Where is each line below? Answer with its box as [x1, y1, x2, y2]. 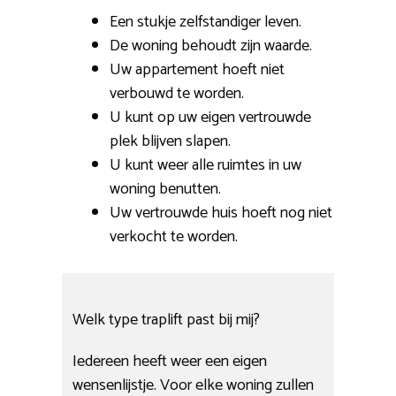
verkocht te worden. [110, 224, 238, 251]
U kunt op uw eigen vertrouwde [110, 104, 311, 132]
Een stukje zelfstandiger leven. [110, 9, 301, 36]
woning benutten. [110, 176, 221, 203]
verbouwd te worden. [110, 80, 244, 108]
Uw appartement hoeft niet [110, 57, 285, 84]
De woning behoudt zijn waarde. [110, 33, 312, 60]
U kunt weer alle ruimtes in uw [110, 152, 301, 179]
